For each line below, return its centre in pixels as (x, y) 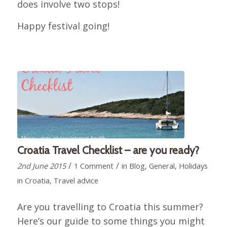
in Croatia (33, 180)
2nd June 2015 (41, 165)
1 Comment (93, 165)
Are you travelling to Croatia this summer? (110, 207)
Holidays (193, 165)
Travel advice (76, 180)
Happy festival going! (63, 26)
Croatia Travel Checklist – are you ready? (108, 150)
